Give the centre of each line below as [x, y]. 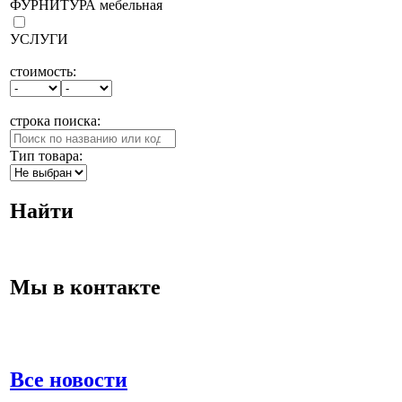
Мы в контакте [85, 288]
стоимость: [43, 72]
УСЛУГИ [39, 39]
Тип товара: [46, 156]
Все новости [69, 379]
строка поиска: [55, 121]
